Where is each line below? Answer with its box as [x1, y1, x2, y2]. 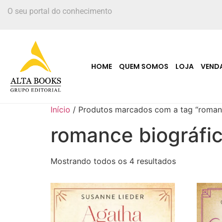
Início [51, 104, 70, 114]
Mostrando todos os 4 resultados [51, 156, 176, 166]
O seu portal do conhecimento [7, 6, 112, 16]
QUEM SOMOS [118, 61, 168, 71]
